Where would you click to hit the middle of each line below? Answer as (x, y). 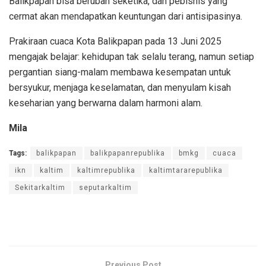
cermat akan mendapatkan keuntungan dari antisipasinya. (126, 16)
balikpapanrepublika (128, 153)
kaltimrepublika (106, 170)
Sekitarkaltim (40, 187)
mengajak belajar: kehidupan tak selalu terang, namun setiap (132, 56)
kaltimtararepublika (186, 170)
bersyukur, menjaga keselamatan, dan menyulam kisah (120, 87)
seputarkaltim (105, 187)
